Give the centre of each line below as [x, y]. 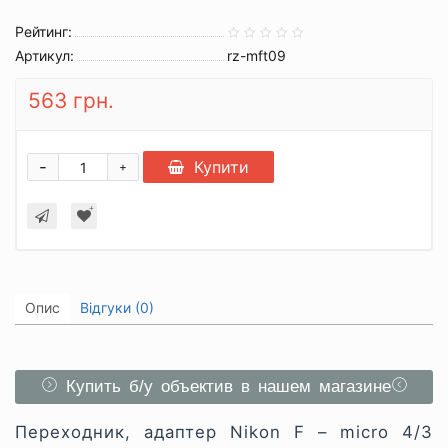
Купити [221, 167]
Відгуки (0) [117, 307]
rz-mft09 [256, 55]
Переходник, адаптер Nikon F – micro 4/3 [224, 431]
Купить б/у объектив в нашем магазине [224, 386]
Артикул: [44, 55]
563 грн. [71, 100]
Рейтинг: [43, 31]
